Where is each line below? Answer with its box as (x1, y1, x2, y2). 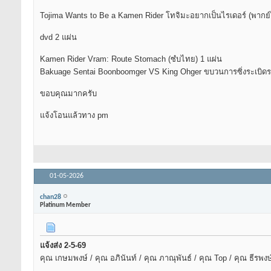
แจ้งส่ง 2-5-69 (40, 241, 86, 250)
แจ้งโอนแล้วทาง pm (40, 111, 108, 120)
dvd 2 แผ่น (40, 33, 77, 42)
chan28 (40, 193, 61, 201)
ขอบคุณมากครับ (40, 89, 97, 99)
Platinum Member (40, 201, 91, 209)
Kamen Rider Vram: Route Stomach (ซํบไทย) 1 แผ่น (40, 54, 222, 64)
